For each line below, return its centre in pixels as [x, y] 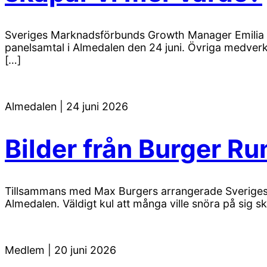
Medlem [26, 250]
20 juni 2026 [85, 250]
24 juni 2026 [97, 106]
